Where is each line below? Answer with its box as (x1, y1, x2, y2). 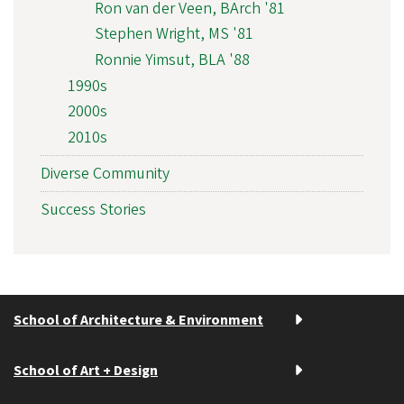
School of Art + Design (14, 360, 158, 381)
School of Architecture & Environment (14, 309, 263, 330)
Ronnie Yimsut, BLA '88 (95, 49, 250, 72)
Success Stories (41, 197, 146, 221)
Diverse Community (41, 161, 170, 185)
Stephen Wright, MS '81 (95, 23, 253, 46)
